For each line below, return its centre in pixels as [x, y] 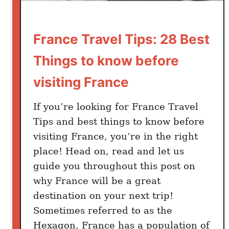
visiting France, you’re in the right [116, 136]
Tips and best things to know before [119, 121]
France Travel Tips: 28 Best [121, 39]
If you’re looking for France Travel [116, 106]
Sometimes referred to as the [103, 210]
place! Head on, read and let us [109, 151]
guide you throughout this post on [114, 166]
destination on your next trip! [103, 195]
